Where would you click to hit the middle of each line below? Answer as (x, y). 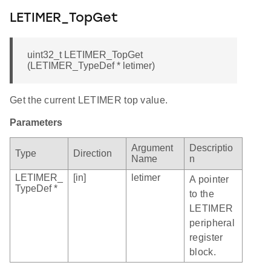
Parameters (36, 123)
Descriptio (211, 148)
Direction (93, 154)
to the (202, 194)
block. (203, 252)
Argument (152, 148)
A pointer (209, 180)
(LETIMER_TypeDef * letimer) (91, 66)
